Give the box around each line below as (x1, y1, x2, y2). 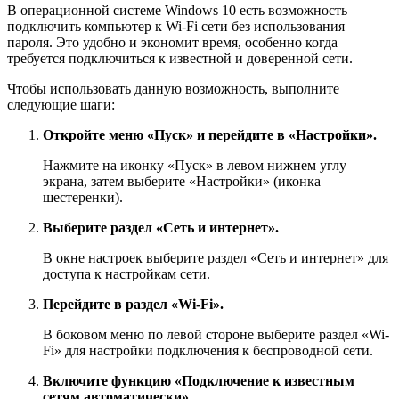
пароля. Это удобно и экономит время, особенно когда (7, 34, 338, 50)
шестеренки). (43, 189, 123, 205)
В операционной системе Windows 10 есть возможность (7, 2, 347, 18)
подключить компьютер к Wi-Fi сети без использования (7, 18, 345, 34)
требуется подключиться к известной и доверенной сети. (7, 50, 353, 66)
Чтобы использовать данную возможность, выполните (7, 80, 339, 96)
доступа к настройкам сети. (43, 265, 210, 281)
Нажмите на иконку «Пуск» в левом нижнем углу (43, 157, 346, 173)
